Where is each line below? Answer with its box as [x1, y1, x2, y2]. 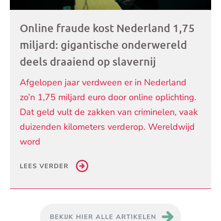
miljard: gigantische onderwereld [20, 37, 187, 51]
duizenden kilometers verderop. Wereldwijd [20, 120, 195, 133]
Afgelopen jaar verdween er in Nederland [20, 76, 186, 88]
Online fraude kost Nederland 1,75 [20, 21, 195, 35]
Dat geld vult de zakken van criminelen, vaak [20, 106, 198, 118]
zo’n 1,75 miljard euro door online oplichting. [20, 91, 196, 103]
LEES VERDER [20, 161, 69, 171]
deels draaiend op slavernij [20, 54, 156, 68]
